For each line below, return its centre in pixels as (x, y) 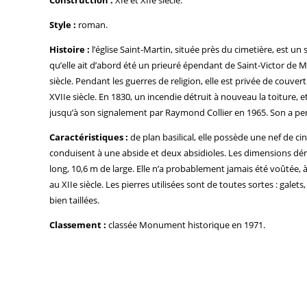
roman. (92, 24)
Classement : (78, 224)
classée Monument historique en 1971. (186, 224)
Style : (63, 24)
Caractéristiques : (89, 137)
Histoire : (70, 49)
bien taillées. (74, 200)
